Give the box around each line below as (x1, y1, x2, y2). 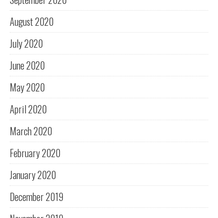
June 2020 (10, 58, 45, 73)
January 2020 (10, 167, 56, 182)
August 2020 (10, 14, 54, 29)
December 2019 (10, 189, 63, 204)
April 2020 (10, 102, 47, 117)
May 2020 (10, 80, 45, 95)
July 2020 (10, 36, 43, 51)
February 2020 (10, 145, 60, 161)
